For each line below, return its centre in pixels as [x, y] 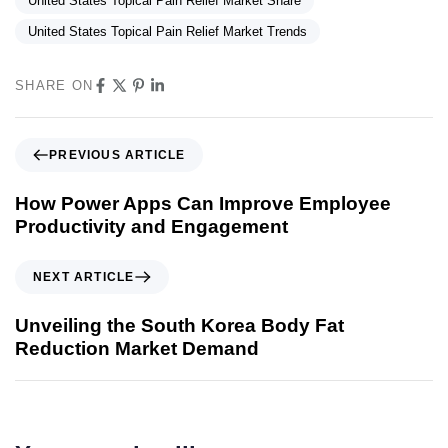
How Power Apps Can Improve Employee [203, 203]
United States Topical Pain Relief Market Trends [167, 31]
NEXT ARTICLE [84, 276]
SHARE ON [54, 85]
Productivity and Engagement [151, 226]
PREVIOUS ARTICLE [117, 155]
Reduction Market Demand [137, 348]
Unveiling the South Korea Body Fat [179, 325]
